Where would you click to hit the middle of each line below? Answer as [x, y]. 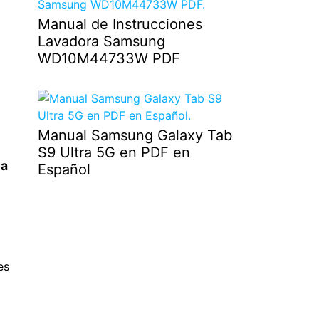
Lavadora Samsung [101, 41]
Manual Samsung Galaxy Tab [135, 135]
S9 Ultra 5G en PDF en [114, 152]
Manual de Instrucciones [120, 24]
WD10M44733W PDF [109, 58]
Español [64, 169]
